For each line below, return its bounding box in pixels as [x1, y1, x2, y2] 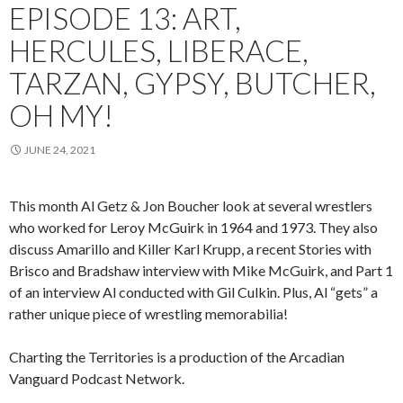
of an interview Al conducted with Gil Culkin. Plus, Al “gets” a [9, 282, 378, 300]
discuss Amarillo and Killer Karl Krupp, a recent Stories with [9, 239, 372, 257]
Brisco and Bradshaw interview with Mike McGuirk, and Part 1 [9, 261, 393, 279]
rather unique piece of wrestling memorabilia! [9, 304, 288, 322]
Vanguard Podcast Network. [9, 369, 184, 387]
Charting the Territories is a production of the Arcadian [9, 347, 345, 365]
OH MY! [9, 96, 113, 133]
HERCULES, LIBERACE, [9, 31, 309, 68]
